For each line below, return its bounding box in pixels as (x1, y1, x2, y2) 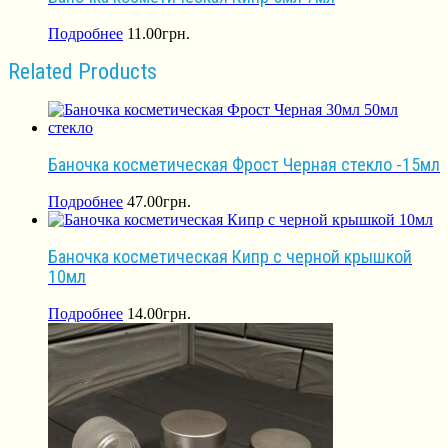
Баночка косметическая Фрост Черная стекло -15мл (48, 154, 440, 176)
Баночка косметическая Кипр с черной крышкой (48, 246, 412, 268)
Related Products (8, 59, 157, 85)
